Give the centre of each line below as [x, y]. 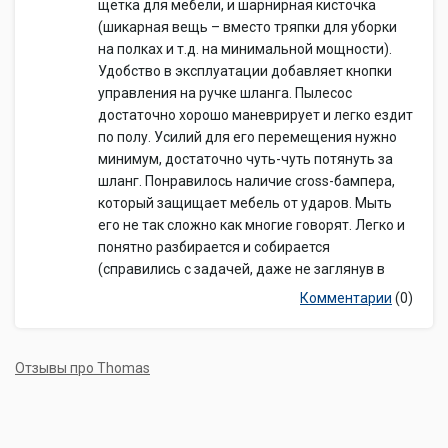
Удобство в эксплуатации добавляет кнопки [245, 71]
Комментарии [346, 298]
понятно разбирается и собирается [214, 247]
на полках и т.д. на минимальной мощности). [245, 49]
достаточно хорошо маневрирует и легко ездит [255, 115]
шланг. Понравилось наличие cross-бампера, [246, 181]
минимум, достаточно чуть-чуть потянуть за [245, 159]
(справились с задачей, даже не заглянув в [241, 269]
